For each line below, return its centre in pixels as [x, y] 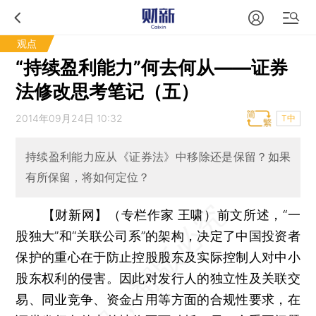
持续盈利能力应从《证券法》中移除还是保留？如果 [158, 157]
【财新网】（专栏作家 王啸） [129, 214]
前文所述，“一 [259, 214]
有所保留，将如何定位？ [87, 177]
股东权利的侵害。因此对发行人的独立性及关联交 [158, 278]
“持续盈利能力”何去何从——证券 [152, 67]
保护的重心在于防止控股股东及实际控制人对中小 [158, 257]
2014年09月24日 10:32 [69, 118]
